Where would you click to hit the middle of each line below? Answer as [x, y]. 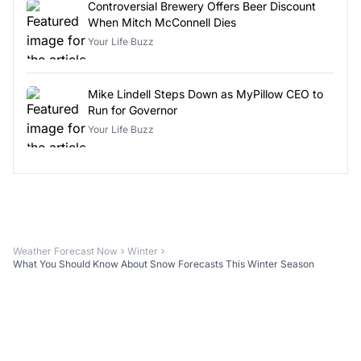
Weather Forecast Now [65, 251]
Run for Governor [133, 110]
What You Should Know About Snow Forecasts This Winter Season [164, 263]
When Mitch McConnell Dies [162, 22]
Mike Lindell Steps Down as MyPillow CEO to [205, 93]
